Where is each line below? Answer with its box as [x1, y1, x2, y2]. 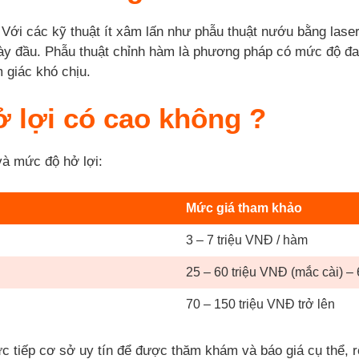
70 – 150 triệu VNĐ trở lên [186, 296, 335, 311]
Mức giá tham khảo [186, 200, 302, 215]
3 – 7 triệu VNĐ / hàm [186, 232, 308, 247]
